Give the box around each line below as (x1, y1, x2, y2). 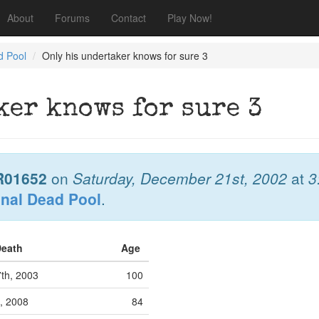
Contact (111, 11, 146, 25)
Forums (55, 11, 90, 25)
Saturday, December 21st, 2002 (73, 167, 287, 189)
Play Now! (167, 11, 212, 25)
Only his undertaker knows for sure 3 (42, 48, 208, 63)
